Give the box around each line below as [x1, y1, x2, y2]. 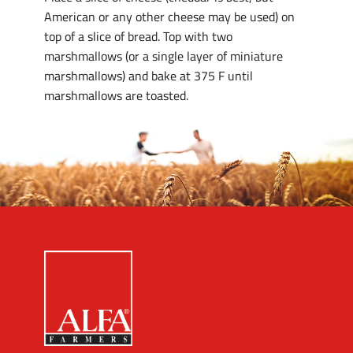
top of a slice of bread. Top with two [44, 27, 232, 46]
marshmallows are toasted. [44, 86, 188, 105]
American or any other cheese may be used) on [44, 7, 295, 26]
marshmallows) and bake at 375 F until [44, 66, 253, 85]
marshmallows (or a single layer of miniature [44, 46, 283, 65]
